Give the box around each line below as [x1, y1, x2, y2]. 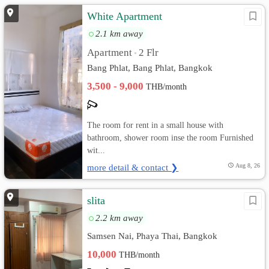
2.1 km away [95, 28, 144, 38]
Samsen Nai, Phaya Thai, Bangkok [87, 231, 218, 241]
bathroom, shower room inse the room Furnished [87, 133, 254, 142]
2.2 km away [95, 213, 144, 223]
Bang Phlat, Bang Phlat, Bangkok [87, 62, 213, 73]
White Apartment [87, 10, 163, 22]
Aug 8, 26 [235, 162, 260, 169]
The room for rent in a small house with [87, 120, 224, 130]
